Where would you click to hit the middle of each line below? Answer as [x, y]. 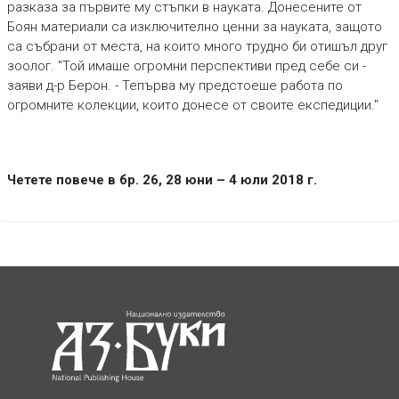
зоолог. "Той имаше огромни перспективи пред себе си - [186, 66]
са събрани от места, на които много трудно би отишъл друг [197, 46]
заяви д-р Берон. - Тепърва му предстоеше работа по [175, 85]
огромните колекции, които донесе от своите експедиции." [192, 105]
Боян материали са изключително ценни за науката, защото [194, 27]
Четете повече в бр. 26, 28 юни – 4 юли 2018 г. [162, 180]
